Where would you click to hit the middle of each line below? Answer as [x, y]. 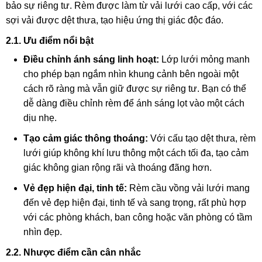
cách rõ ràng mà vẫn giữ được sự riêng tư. [111, 88]
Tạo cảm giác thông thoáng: [86, 138]
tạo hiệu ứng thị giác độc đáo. [161, 20]
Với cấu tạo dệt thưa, [193, 138]
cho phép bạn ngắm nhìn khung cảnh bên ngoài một [131, 74]
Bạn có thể [223, 88]
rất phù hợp [221, 202]
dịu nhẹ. [40, 118]
